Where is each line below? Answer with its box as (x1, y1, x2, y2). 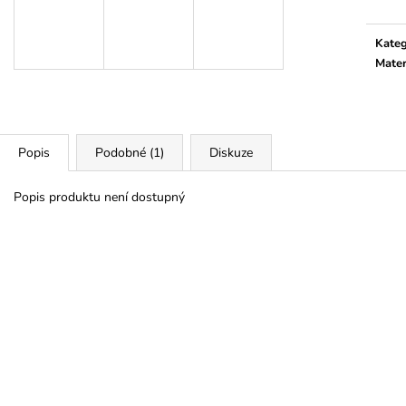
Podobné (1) (95, 143, 164, 161)
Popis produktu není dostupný (14, 188, 185, 206)
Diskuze (209, 143, 253, 161)
